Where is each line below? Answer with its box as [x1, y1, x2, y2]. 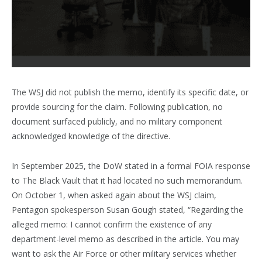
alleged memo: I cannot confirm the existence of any [12, 219, 212, 230]
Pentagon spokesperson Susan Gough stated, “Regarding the [12, 204, 243, 216]
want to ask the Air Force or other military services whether [12, 248, 236, 260]
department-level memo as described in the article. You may [12, 233, 239, 245]
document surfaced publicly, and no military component [12, 116, 222, 127]
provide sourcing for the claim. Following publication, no [12, 101, 223, 113]
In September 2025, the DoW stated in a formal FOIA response [12, 160, 250, 172]
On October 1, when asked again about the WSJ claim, [12, 189, 216, 201]
